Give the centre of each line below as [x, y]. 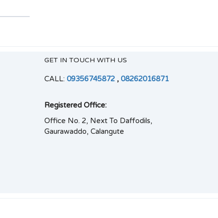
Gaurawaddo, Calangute [84, 132]
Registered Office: [75, 105]
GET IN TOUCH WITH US [86, 60]
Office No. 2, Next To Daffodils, [98, 121]
